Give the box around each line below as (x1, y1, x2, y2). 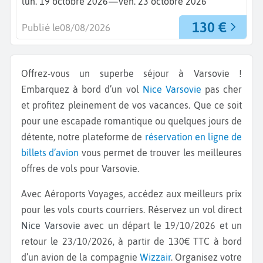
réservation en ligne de (144, 131, 242, 143)
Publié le (22, 22, 60, 34)
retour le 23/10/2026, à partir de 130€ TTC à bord (21, 236, 242, 247)
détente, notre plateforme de (21, 131, 145, 143)
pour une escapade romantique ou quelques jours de (21, 116, 242, 127)
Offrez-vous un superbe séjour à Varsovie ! (21, 68, 28, 79)
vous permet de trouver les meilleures (79, 147, 242, 159)
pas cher (201, 84, 242, 95)
